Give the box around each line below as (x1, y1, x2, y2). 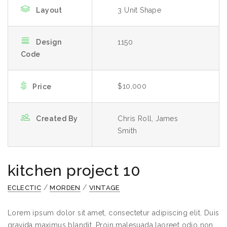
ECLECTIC (8, 184, 42, 192)
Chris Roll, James (118, 115, 178, 123)
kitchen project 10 (8, 162, 141, 179)
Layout (36, 6, 62, 14)
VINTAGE (89, 184, 120, 192)
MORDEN (50, 184, 81, 192)
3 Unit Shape (118, 6, 162, 14)
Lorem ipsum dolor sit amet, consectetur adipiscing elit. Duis (8, 209, 219, 217)
